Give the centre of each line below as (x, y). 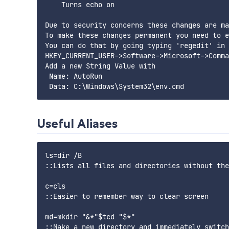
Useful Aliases (77, 124)
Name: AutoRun (74, 76)
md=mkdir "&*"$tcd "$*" (90, 217)
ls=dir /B (63, 156)
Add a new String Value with (100, 66)
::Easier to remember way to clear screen (127, 197)
